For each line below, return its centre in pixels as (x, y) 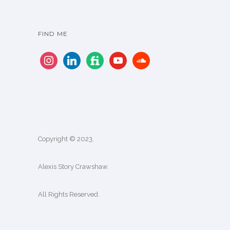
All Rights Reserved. (69, 194)
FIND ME (53, 33)
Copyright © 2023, (66, 139)
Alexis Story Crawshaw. (73, 166)
